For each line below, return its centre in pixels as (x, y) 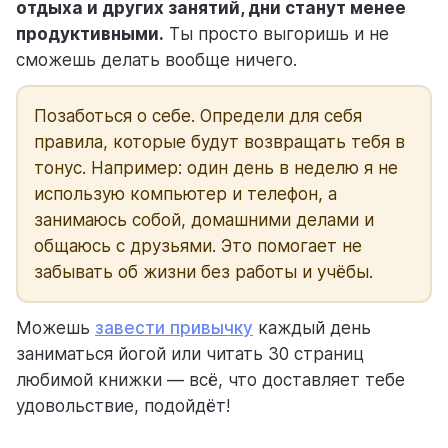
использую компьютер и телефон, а (185, 194)
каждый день (312, 328)
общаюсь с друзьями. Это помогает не (198, 246)
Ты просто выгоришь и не (276, 34)
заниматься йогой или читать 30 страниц (190, 354)
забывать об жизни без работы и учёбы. (203, 272)
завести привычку (174, 328)
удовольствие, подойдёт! (123, 406)
